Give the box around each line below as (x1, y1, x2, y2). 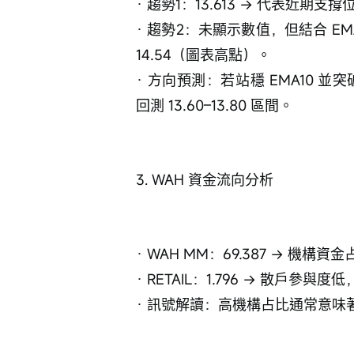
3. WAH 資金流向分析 (136, 170, 273, 190)
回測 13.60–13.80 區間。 (136, 96, 293, 115)
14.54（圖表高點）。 (136, 45, 271, 65)
